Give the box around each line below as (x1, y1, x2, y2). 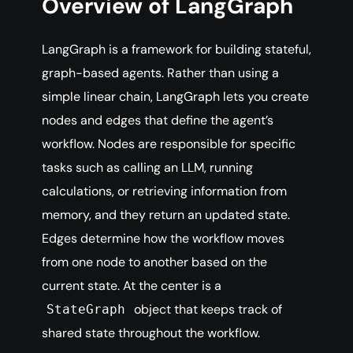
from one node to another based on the (42, 254, 267, 271)
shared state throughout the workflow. (42, 325, 260, 342)
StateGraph (46, 302, 126, 318)
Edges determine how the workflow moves (42, 230, 284, 247)
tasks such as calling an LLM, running (42, 159, 253, 176)
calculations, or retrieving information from (42, 183, 287, 200)
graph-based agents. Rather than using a (42, 65, 279, 82)
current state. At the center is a (42, 277, 221, 295)
